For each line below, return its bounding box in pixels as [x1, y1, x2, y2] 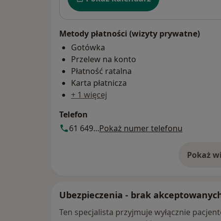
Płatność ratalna [71, 65, 132, 76]
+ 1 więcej [71, 89, 107, 100]
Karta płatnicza [71, 77, 127, 88]
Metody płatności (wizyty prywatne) [59, 28, 200, 39]
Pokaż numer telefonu [99, 122, 183, 134]
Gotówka [71, 41, 105, 53]
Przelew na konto [71, 53, 136, 65]
